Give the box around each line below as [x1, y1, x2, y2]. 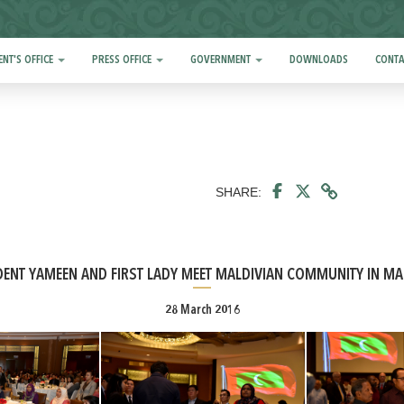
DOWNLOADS [289, 54, 349, 66]
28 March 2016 [164, 304, 240, 317]
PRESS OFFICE [92, 54, 155, 66]
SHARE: [216, 185, 262, 199]
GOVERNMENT [190, 54, 254, 66]
